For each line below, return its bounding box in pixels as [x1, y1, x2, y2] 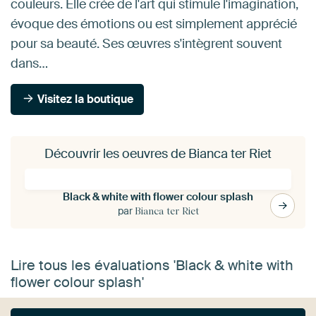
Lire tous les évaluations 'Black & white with [11, 255, 293, 274]
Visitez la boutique [35, 91, 134, 107]
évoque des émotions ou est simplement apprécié [11, 15, 297, 32]
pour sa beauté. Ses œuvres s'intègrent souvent [11, 35, 282, 52]
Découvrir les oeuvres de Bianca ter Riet [44, 145, 272, 162]
